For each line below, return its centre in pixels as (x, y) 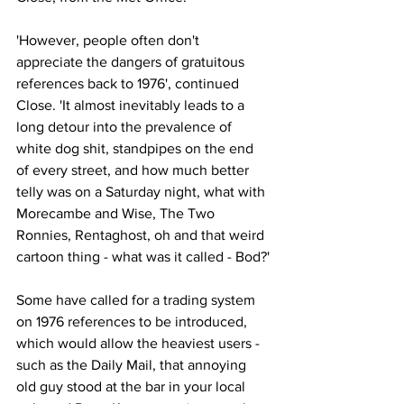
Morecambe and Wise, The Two (117, 214)
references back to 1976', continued (129, 84)
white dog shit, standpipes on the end (137, 149)
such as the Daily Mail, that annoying (133, 365)
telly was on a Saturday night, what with (142, 192)
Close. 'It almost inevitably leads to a (132, 106)
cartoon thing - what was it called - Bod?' (143, 257)
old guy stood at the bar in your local (133, 387)
